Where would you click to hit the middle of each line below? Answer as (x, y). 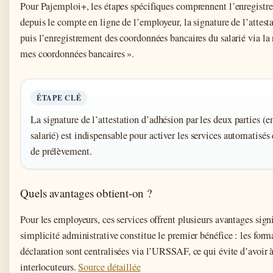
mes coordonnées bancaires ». (77, 53)
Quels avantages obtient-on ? (86, 193)
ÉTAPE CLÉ (59, 97)
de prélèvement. (61, 151)
